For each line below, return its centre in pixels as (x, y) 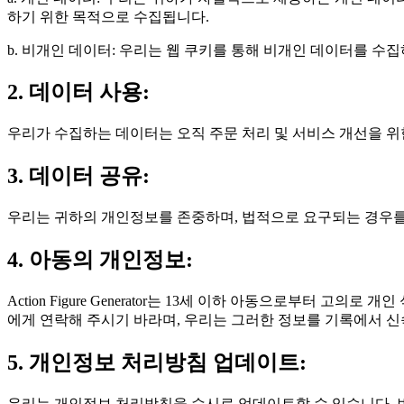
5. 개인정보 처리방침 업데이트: (157, 362)
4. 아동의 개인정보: (100, 260)
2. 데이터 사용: (78, 92)
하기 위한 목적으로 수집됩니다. (108, 16)
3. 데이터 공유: (78, 176)
